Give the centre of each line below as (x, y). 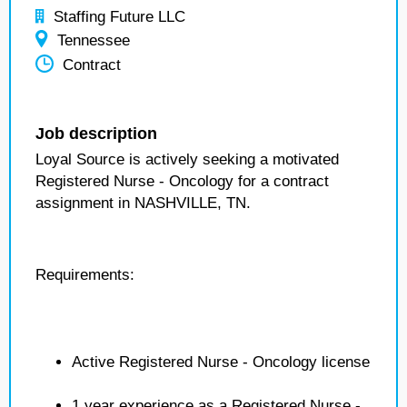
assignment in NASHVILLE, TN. (143, 203)
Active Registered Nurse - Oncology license (221, 362)
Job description (96, 134)
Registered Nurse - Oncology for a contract (182, 181)
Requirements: (85, 275)
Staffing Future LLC (119, 17)
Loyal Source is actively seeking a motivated (187, 159)
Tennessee (94, 40)
